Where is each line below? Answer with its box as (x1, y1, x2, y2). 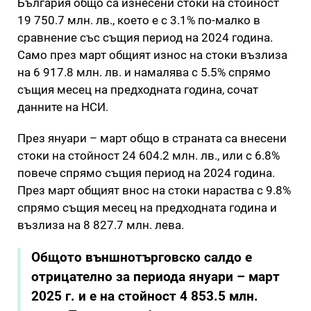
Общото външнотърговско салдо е (31, 249, 252, 265)
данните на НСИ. (17, 99, 108, 114)
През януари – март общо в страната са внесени (17, 131, 287, 145)
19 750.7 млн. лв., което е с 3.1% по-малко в (17, 12, 260, 27)
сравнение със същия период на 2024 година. (17, 30, 273, 44)
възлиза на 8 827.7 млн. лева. (17, 217, 184, 232)
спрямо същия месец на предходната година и (17, 200, 277, 215)
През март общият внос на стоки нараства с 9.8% (17, 183, 291, 197)
